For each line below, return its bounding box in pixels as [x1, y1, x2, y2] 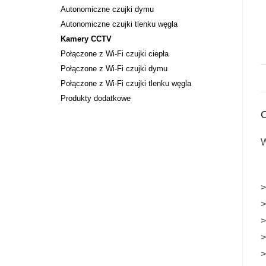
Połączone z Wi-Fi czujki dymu [61, 64, 167, 74]
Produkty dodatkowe [61, 94, 131, 103]
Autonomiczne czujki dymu [61, 5, 154, 14]
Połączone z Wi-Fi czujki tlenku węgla [61, 79, 191, 88]
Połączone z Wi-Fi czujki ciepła [61, 49, 169, 59]
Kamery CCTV [61, 34, 112, 44]
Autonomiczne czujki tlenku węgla [61, 20, 178, 29]
